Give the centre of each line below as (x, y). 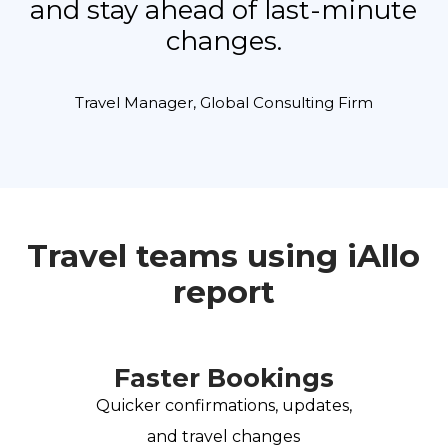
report (223, 292)
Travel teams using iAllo (224, 256)
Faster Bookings (223, 378)
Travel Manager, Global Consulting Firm (223, 103)
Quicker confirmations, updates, (223, 406)
